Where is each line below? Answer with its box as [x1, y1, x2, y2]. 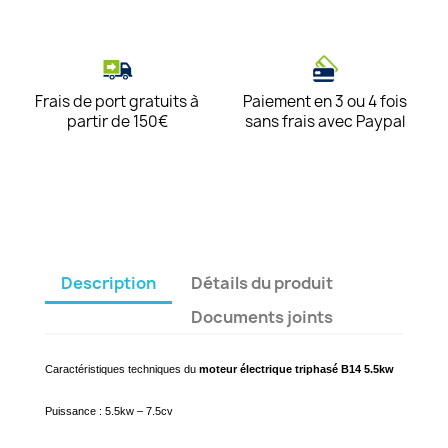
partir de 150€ [66, 111, 168, 132]
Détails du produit [191, 272, 334, 294]
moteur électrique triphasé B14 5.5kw [199, 363, 394, 375]
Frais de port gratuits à [35, 91, 200, 112]
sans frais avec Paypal [245, 111, 406, 132]
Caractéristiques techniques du [45, 363, 199, 375]
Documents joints [191, 306, 334, 328]
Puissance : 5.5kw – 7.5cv [45, 405, 173, 417]
